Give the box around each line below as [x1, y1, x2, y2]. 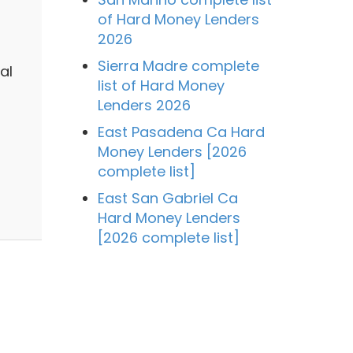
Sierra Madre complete [97, 55, 259, 76]
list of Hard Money [97, 75, 225, 95]
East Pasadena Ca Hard [97, 121, 265, 142]
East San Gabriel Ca [97, 188, 238, 208]
